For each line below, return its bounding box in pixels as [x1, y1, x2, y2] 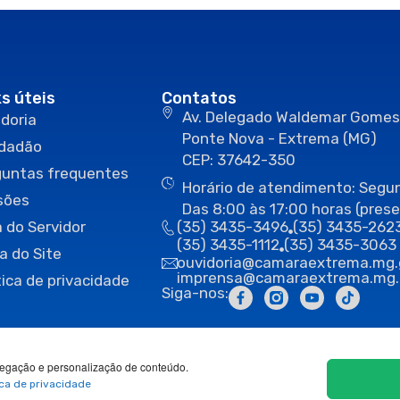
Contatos [162, 87, 237, 108]
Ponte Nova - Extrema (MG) [181, 129, 386, 147]
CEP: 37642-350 [181, 150, 296, 169]
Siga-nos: [162, 283, 229, 302]
